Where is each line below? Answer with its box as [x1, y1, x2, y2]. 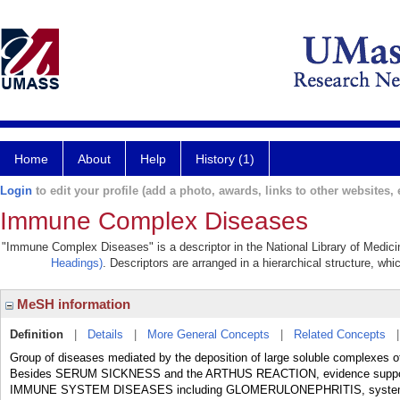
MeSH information [13, 296, 130, 312]
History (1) [196, 152, 254, 166]
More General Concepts [147, 328, 270, 341]
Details [87, 328, 123, 341]
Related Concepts [294, 328, 386, 341]
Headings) [51, 256, 103, 270]
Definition [10, 328, 63, 341]
